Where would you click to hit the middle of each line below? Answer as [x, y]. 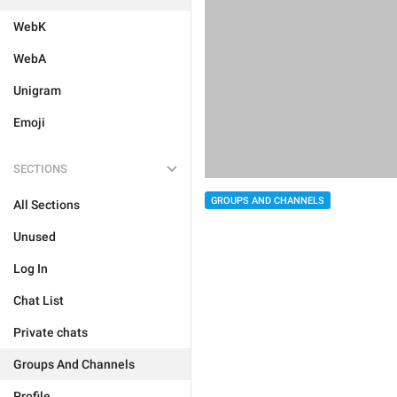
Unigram [37, 90]
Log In [31, 269]
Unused [35, 237]
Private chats [51, 332]
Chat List [39, 300]
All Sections [47, 205]
